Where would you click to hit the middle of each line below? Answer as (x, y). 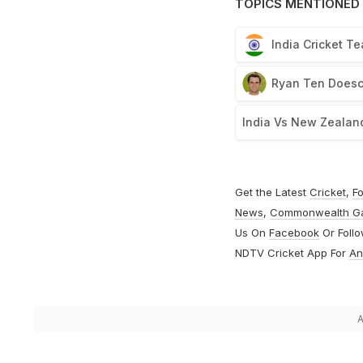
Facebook (294, 233)
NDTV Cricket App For (292, 253)
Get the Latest (272, 192)
